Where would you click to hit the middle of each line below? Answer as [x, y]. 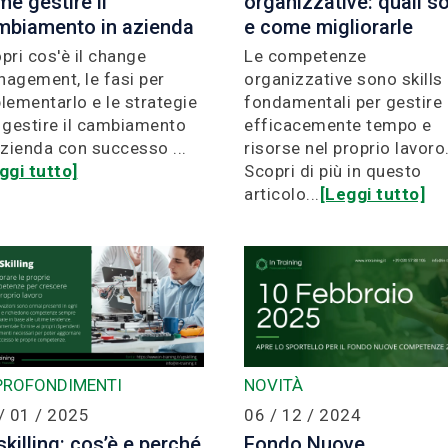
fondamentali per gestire [343, 101]
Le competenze [305, 55]
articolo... [282, 193]
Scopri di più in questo [333, 170]
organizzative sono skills [343, 78]
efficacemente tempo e [338, 124]
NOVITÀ [273, 384]
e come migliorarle [328, 26]
